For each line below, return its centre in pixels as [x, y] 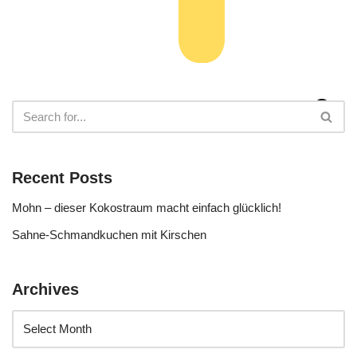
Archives [45, 289]
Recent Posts [62, 177]
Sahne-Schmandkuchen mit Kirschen [109, 234]
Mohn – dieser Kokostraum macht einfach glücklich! [147, 207]
